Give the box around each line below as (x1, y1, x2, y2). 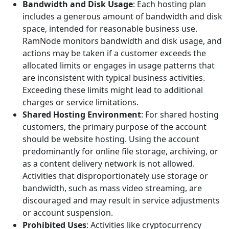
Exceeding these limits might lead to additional (22, 84, 203, 96)
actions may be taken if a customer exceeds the (22, 48, 206, 59)
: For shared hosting (141, 109, 219, 120)
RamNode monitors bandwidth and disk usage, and (22, 35, 222, 47)
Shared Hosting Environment (22, 109, 141, 120)
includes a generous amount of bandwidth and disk (22, 11, 222, 22)
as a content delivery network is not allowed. (22, 158, 195, 169)
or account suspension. (22, 207, 113, 218)
